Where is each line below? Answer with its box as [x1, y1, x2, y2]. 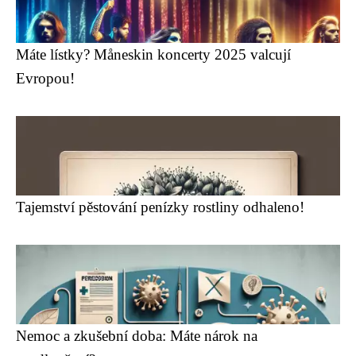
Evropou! [16, 70, 75, 87]
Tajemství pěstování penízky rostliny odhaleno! [16, 199, 304, 215]
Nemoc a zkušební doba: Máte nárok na [16, 327, 257, 344]
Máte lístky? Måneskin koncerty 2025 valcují [16, 46, 291, 63]
